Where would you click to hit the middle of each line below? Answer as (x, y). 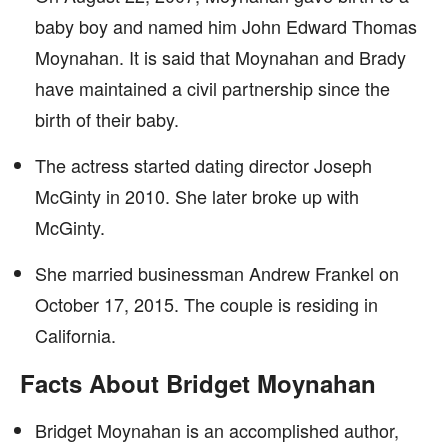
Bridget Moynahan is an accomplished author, (217, 430)
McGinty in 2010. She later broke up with (197, 196)
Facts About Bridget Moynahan (198, 383)
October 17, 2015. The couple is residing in (206, 304)
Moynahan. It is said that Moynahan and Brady (220, 57)
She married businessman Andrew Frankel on (217, 273)
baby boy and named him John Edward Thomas (226, 26)
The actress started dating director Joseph (203, 165)
